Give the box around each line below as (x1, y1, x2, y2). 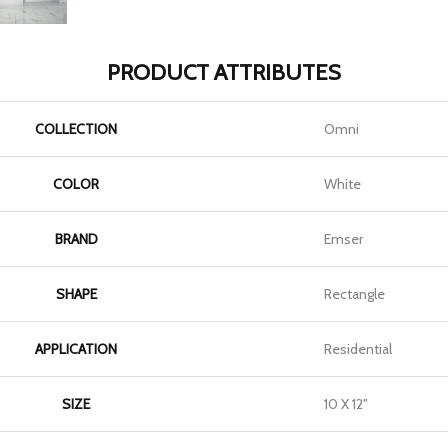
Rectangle (324, 285, 385, 304)
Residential (324, 340, 392, 359)
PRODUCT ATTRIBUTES (107, 59, 341, 87)
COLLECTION (35, 120, 117, 139)
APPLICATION (35, 340, 117, 359)
